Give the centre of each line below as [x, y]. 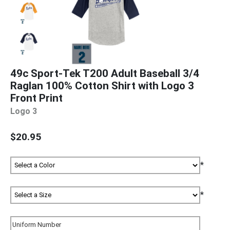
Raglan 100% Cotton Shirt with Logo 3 [102, 85]
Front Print [36, 98]
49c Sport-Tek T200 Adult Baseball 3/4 [105, 73]
